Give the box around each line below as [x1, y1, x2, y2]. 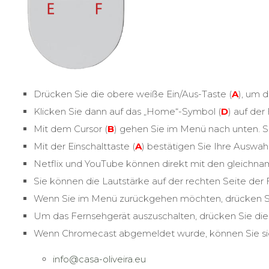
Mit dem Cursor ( [34, 123, 107, 135]
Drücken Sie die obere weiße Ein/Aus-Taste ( [34, 88, 232, 100]
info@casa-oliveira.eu [53, 253, 146, 265]
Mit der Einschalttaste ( [34, 141, 135, 153]
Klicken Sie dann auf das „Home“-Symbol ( [34, 106, 221, 118]
